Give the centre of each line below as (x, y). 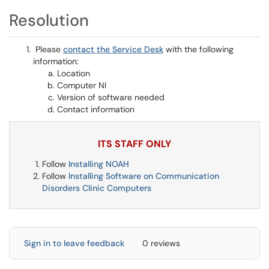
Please (48, 49)
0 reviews (161, 243)
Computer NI (82, 85)
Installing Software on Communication (144, 176)
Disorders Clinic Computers (97, 188)
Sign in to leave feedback (74, 243)
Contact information (96, 109)
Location (74, 73)
